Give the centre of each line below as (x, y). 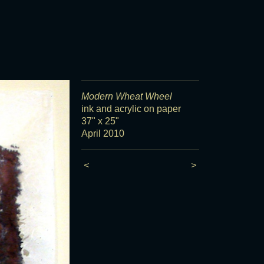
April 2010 (103, 133)
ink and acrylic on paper (131, 109)
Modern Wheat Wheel (126, 96)
